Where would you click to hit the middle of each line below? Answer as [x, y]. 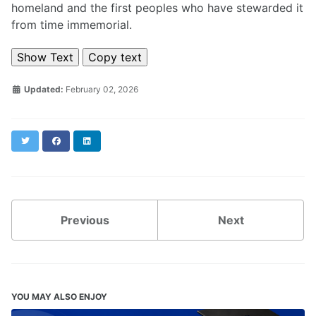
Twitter [44, 140]
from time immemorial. [72, 25]
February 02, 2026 [102, 89]
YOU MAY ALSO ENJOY [59, 296]
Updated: [43, 89]
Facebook [81, 140]
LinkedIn [109, 140]
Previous [85, 220]
